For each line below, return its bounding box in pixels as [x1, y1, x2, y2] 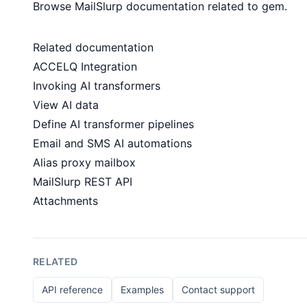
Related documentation [33, 40, 153, 54]
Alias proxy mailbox [33, 156, 136, 169]
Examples [121, 284, 164, 295]
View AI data [33, 98, 99, 112]
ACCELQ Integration [33, 60, 137, 73]
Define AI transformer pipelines [33, 117, 194, 131]
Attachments [33, 194, 98, 208]
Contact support [182, 284, 255, 295]
